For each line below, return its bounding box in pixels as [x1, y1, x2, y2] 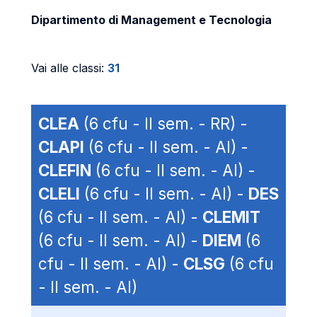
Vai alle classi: [31, 61, 108, 75]
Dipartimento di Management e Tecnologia [31, 13, 272, 27]
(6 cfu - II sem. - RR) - [79, 114, 248, 133]
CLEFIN [38, 161, 91, 180]
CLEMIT [202, 207, 260, 226]
